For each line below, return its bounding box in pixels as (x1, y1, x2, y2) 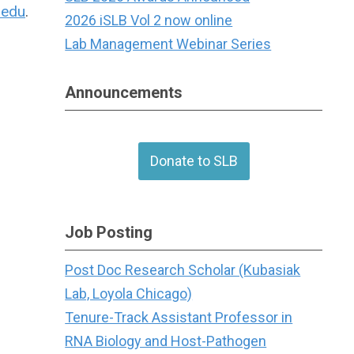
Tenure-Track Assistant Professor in (65, 309, 293, 326)
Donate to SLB (149, 153, 238, 169)
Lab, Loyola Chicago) (65, 285, 193, 302)
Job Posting (65, 223, 153, 242)
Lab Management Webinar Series (65, 36, 272, 52)
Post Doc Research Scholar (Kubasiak (65, 262, 301, 278)
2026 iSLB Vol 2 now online (65, 12, 233, 28)
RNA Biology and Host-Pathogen (65, 333, 267, 349)
